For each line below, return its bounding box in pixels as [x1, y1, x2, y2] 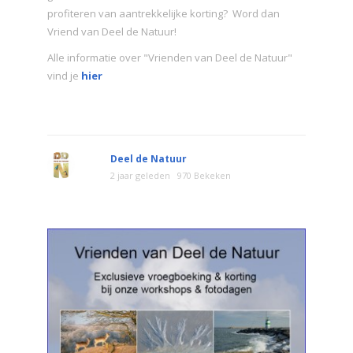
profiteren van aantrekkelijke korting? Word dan [47, 6, 280, 20]
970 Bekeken [177, 169, 231, 181]
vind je [47, 68, 79, 83]
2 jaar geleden [110, 169, 170, 181]
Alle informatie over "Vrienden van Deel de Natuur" [47, 50, 292, 65]
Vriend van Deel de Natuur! [47, 24, 179, 39]
